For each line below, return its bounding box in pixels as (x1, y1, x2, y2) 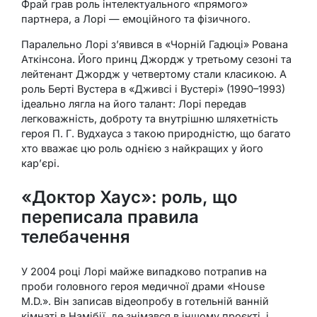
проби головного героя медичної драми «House (21, 280, 265, 293)
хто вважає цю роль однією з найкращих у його (21, 142, 263, 155)
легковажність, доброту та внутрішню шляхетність (21, 113, 278, 125)
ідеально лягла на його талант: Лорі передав (21, 98, 246, 110)
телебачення (21, 226, 130, 248)
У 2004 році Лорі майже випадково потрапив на (21, 265, 267, 278)
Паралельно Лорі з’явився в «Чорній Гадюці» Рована (21, 38, 288, 51)
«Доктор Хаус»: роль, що (21, 187, 238, 208)
